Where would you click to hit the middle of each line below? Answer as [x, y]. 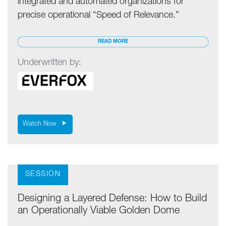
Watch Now [43, 125]
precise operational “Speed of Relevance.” [98, 16]
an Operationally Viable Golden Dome [99, 212]
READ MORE [113, 42]
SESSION [43, 175]
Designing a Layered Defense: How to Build [112, 200]
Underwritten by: [49, 63]
